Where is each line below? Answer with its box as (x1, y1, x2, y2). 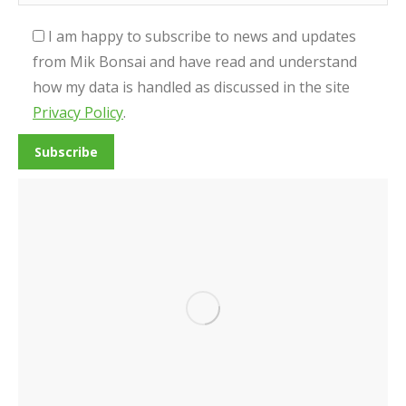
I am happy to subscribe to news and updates (48, 26, 356, 46)
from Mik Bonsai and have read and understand (33, 52, 357, 72)
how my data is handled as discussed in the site (33, 77, 350, 97)
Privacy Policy (33, 102, 123, 122)
